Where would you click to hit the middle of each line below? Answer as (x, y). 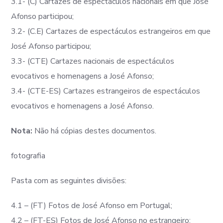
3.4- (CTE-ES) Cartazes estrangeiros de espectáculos (106, 91)
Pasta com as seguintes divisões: (69, 181)
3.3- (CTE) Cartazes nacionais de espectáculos (93, 61)
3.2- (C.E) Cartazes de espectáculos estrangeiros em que (111, 31)
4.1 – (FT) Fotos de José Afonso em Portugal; (92, 206)
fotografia (28, 156)
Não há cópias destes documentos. (95, 131)
